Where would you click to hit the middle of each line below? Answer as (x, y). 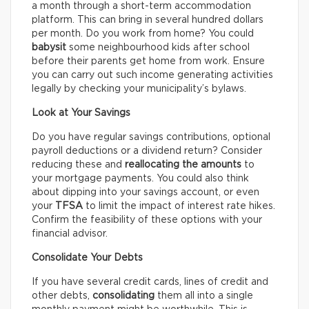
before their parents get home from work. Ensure (148, 62)
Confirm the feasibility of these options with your (147, 220)
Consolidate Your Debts (87, 258)
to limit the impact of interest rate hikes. (179, 207)
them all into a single (204, 296)
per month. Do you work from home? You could (143, 34)
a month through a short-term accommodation (141, 7)
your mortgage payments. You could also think (140, 179)
